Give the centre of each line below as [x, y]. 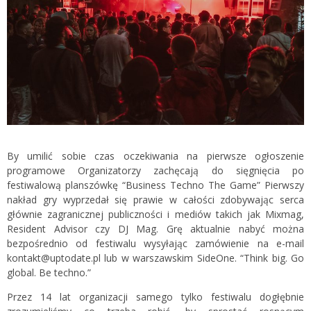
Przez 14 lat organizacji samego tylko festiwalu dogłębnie [155, 297]
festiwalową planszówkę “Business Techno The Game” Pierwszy [155, 185]
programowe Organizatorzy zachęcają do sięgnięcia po [155, 171]
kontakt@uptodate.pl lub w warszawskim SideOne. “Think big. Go [155, 258]
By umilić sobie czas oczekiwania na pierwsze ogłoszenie [155, 156]
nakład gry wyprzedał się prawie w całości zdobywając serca [155, 200]
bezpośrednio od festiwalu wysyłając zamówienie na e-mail [155, 244]
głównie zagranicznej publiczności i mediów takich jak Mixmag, [155, 215]
